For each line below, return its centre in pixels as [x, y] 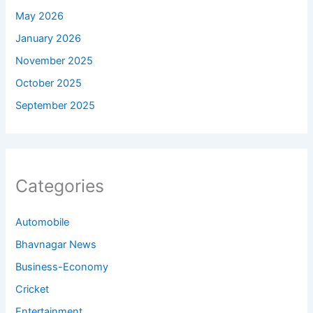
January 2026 [49, 39]
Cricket [32, 290]
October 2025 [49, 83]
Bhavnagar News [56, 245]
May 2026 [40, 16]
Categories [60, 186]
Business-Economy [62, 267]
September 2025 [56, 105]
